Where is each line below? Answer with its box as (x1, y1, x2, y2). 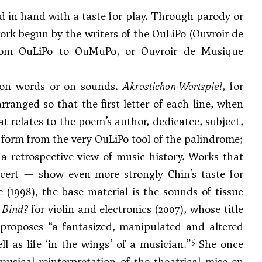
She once (195, 237, 244, 251)
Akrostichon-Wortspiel (123, 79, 223, 94)
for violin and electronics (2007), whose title (27, 202, 243, 216)
